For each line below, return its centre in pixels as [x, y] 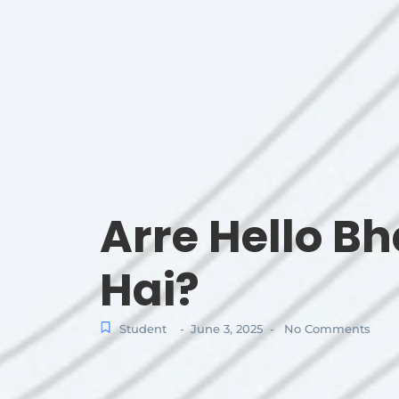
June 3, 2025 [227, 328]
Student [143, 328]
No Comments [326, 328]
